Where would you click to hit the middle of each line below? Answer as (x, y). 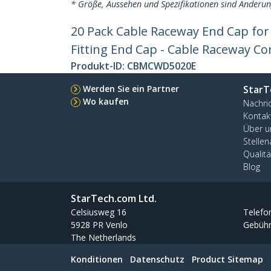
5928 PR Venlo (99, 225)
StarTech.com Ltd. (114, 198)
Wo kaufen (106, 101)
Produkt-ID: (99, 66)
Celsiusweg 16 (99, 212)
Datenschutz (157, 259)
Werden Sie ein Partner (131, 89)
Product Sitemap (227, 259)
